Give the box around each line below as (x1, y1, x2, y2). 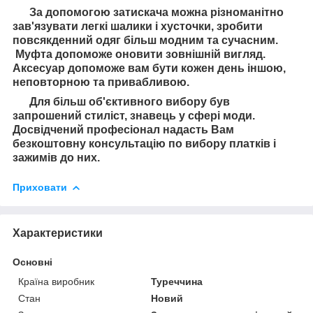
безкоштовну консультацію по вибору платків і (13, 137, 276, 150)
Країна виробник (18, 275, 94, 287)
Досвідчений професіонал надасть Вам (13, 123, 234, 136)
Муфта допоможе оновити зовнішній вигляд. (13, 48, 265, 60)
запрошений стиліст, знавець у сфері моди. (13, 109, 255, 122)
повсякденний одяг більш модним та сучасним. (13, 34, 278, 46)
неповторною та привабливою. (13, 75, 189, 88)
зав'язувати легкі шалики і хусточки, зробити (13, 20, 263, 32)
